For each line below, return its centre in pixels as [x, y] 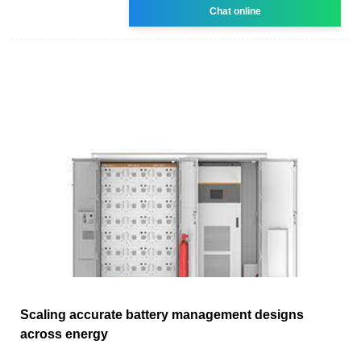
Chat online [235, 11]
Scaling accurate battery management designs [162, 314]
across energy [64, 334]
